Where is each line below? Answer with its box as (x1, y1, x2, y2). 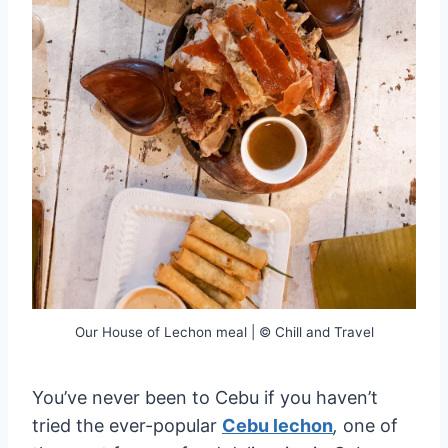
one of (343, 414, 398, 436)
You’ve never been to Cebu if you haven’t (32, 386, 378, 408)
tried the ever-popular (32, 414, 222, 436)
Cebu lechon (222, 414, 333, 436)
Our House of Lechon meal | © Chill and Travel (74, 323, 374, 340)
